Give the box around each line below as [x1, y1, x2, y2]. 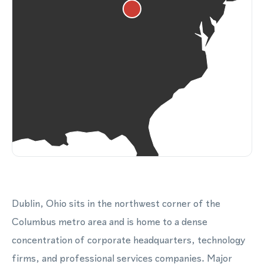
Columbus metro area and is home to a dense [12, 214, 207, 229]
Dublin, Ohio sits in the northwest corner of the [12, 196, 220, 210]
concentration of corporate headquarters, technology [12, 233, 246, 247]
